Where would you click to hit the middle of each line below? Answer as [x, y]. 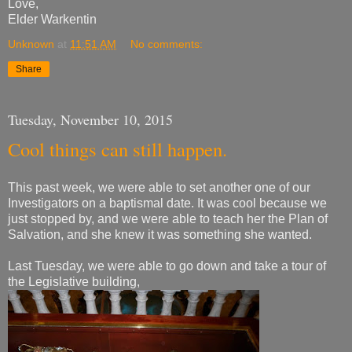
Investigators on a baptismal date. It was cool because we [167, 203]
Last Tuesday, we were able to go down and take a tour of [167, 266]
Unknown [31, 44]
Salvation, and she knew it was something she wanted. [160, 235]
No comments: [167, 44]
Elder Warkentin [52, 19]
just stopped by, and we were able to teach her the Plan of [168, 219]
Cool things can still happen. [117, 148]
